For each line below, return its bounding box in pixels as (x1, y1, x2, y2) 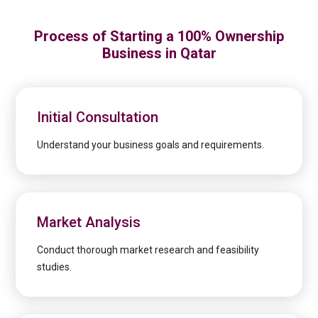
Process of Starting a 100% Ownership (34, 28, 284, 45)
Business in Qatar (102, 45, 216, 62)
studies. (37, 261, 72, 273)
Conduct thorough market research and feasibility (37, 244, 260, 256)
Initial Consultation (37, 109, 159, 126)
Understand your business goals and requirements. (37, 139, 265, 151)
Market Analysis (37, 214, 141, 231)
